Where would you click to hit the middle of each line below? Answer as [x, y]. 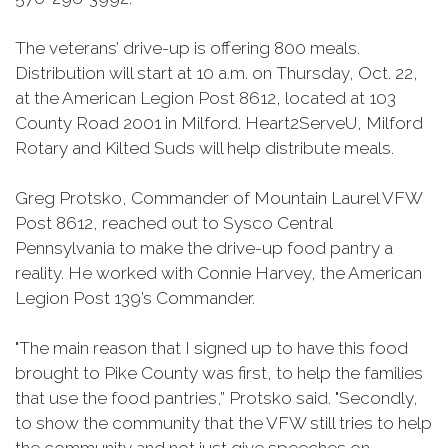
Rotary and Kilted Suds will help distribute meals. [204, 148]
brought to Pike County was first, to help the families [219, 373]
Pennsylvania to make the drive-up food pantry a [204, 248]
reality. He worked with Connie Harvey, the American [218, 273]
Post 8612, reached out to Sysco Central [173, 223]
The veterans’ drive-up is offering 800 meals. [187, 48]
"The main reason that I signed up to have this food [211, 348]
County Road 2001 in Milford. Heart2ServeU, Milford [219, 123]
